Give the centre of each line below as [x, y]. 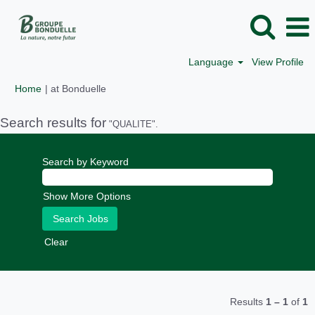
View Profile [278, 62]
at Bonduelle [78, 89]
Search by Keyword [85, 162]
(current [123, 88]
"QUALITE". [132, 124]
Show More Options [87, 196]
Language [213, 62]
